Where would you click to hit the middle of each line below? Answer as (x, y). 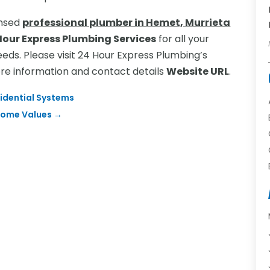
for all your (183, 39)
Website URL (198, 71)
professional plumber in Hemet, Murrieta (127, 22)
